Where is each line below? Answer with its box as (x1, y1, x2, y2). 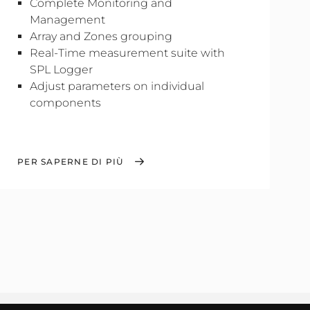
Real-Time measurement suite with (30, 46, 225, 60)
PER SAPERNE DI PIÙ (17, 156, 124, 167)
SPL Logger (30, 63, 93, 76)
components (30, 96, 101, 109)
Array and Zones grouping (30, 30, 172, 43)
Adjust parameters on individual (30, 80, 204, 93)
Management (30, 13, 105, 26)
